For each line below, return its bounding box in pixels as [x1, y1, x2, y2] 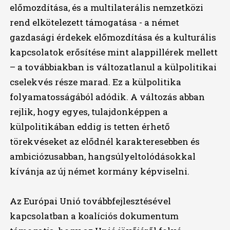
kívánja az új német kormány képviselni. [9, 165, 189, 178]
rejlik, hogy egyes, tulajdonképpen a [9, 106, 168, 118]
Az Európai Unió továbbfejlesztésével [9, 195, 171, 207]
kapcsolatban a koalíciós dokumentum [9, 210, 179, 222]
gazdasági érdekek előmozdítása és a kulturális [9, 31, 216, 44]
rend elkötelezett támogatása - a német [9, 16, 179, 29]
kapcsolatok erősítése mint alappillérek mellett [9, 46, 218, 59]
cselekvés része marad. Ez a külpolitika [9, 76, 181, 88]
